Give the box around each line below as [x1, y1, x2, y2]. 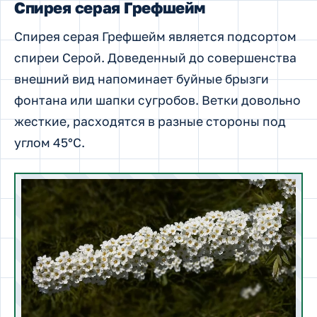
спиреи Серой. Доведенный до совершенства [14, 50, 296, 66]
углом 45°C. [14, 135, 85, 151]
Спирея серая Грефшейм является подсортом [14, 29, 296, 45]
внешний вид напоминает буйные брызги [14, 71, 269, 87]
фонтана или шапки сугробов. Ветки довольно [14, 93, 301, 108]
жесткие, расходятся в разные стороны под [14, 114, 286, 129]
